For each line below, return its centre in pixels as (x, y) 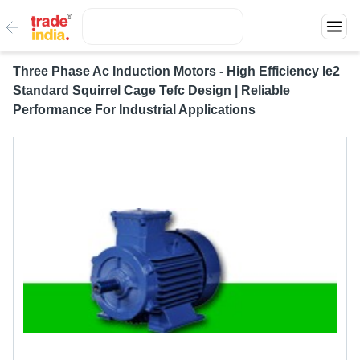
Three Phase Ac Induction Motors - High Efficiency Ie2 (176, 71)
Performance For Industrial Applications (134, 110)
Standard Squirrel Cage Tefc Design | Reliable (151, 90)
